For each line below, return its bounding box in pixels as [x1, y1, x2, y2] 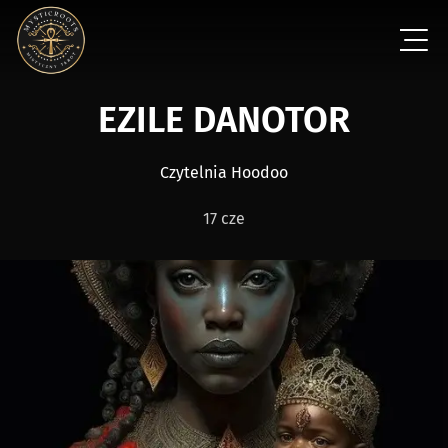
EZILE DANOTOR [117, 98, 350, 142]
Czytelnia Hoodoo [160, 163, 288, 182]
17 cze [203, 209, 245, 228]
